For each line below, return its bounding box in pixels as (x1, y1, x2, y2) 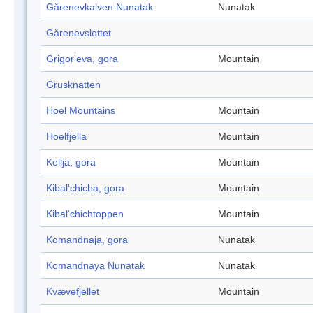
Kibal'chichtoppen (46, 208, 124, 220)
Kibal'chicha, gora (46, 182, 124, 194)
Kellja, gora (46, 156, 96, 168)
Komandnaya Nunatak (46, 260, 145, 272)
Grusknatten (46, 79, 101, 91)
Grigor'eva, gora (46, 53, 118, 65)
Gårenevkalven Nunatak (46, 1, 153, 13)
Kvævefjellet (46, 286, 99, 298)
